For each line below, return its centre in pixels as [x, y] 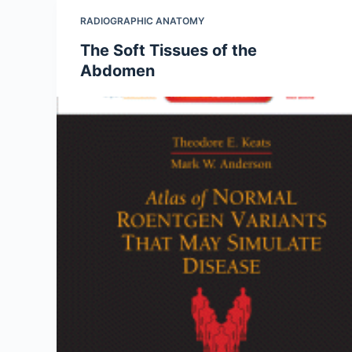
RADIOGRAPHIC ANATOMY [142, 21]
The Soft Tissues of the [169, 50]
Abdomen [117, 71]
